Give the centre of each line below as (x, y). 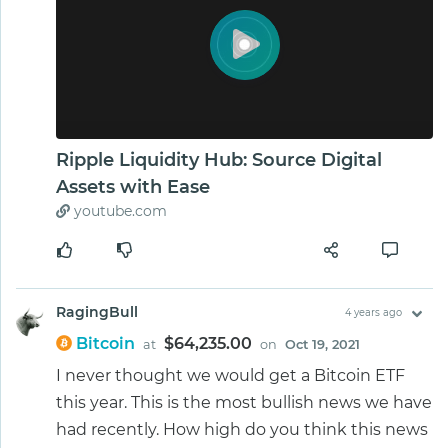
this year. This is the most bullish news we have (244, 402)
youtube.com (118, 210)
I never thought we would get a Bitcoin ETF (230, 375)
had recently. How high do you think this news (242, 429)
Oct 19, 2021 (322, 344)
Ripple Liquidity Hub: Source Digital (219, 159)
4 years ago (373, 312)
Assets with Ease (133, 186)
